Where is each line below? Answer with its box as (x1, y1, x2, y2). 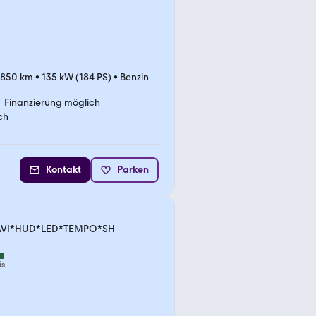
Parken (117, 164, 149, 176)
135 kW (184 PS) (42, 71, 111, 83)
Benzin (120, 71, 149, 83)
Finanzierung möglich (4, 97, 100, 109)
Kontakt (46, 164, 81, 176)
